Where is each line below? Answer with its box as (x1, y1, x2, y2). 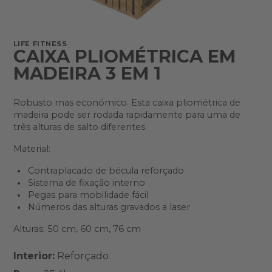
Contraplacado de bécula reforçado (27, 165, 184, 176)
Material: (13, 143, 50, 154)
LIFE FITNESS (13, 39, 67, 48)
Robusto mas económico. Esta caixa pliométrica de (13, 97, 240, 108)
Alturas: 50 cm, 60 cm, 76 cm (13, 223, 141, 234)
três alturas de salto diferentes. (13, 121, 147, 132)
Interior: (13, 250, 55, 262)
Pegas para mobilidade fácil (27, 189, 149, 200)
